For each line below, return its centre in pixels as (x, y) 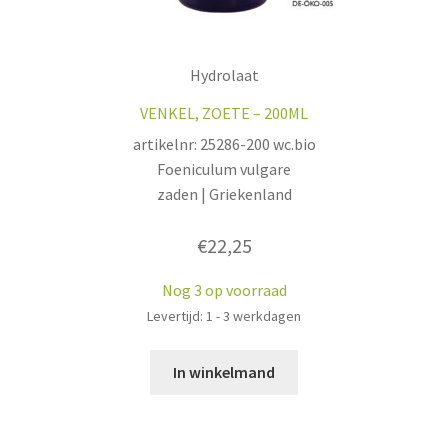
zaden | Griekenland (224, 194)
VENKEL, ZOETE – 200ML (224, 113)
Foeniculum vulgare (224, 169)
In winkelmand (224, 372)
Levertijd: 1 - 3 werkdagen (224, 315)
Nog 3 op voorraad (224, 289)
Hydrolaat (224, 75)
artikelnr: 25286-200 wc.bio (224, 144)
